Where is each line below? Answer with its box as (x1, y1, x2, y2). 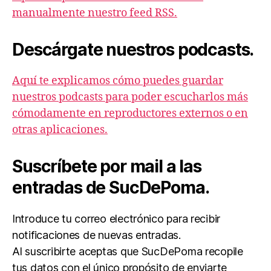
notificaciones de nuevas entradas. (12, 228, 181, 241)
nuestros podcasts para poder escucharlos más (12, 90, 248, 104)
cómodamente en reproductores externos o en (12, 106, 248, 120)
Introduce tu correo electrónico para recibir (12, 212, 221, 225)
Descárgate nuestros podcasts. (12, 39, 254, 60)
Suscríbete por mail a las (12, 155, 201, 177)
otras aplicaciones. (12, 122, 108, 137)
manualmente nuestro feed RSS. (12, 5, 177, 20)
